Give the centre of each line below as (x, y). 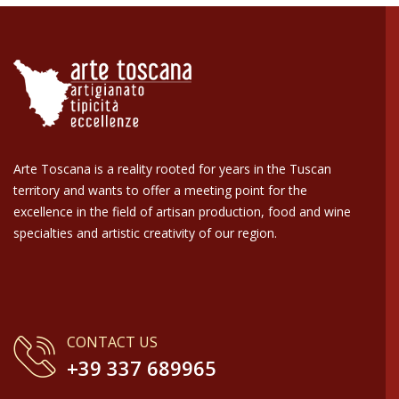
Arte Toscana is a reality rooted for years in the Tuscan (172, 168)
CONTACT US (112, 342)
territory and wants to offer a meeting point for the (160, 190)
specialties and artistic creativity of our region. (145, 232)
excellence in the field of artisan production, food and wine (182, 211)
